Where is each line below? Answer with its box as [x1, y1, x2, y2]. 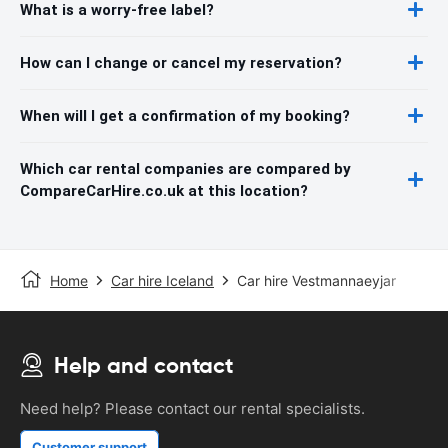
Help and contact [54, 351, 233, 379]
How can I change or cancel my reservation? [20, 53, 342, 72]
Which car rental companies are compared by [20, 159, 351, 178]
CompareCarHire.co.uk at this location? [20, 181, 308, 200]
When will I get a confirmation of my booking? [20, 106, 350, 125]
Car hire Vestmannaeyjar [237, 271, 396, 289]
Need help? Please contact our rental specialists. [20, 398, 365, 418]
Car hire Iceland [111, 271, 214, 289]
